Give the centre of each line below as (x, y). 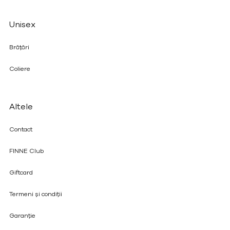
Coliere (20, 69)
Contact (21, 130)
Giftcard (21, 173)
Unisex (22, 25)
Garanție (22, 216)
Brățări (19, 47)
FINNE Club (26, 151)
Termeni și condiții (35, 194)
